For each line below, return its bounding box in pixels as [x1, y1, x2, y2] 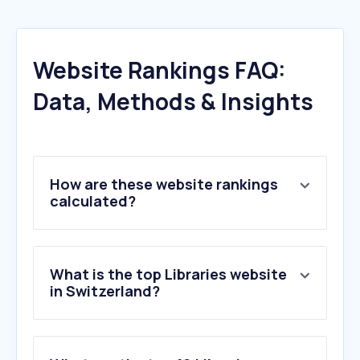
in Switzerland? [50, 281, 160, 301]
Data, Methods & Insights [33, 86, 313, 117]
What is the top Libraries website [50, 264, 287, 284]
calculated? [50, 191, 136, 211]
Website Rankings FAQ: [33, 55, 286, 86]
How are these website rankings [50, 174, 278, 194]
